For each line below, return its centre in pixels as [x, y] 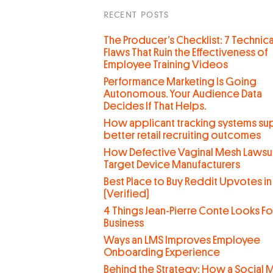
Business [123, 223]
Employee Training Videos [165, 65]
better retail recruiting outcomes [182, 135]
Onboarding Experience [161, 252]
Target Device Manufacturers [172, 165]
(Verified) [126, 194]
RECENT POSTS [136, 15]
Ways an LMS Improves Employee [182, 240]
